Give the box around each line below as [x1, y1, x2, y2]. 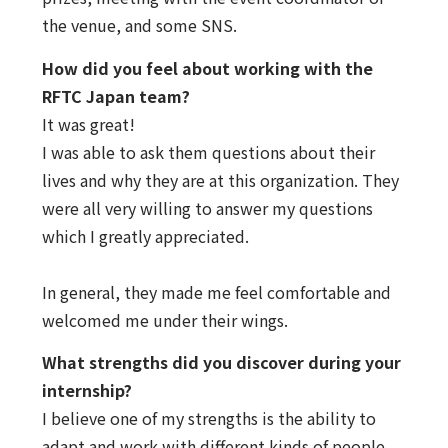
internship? [41, 377, 132, 402]
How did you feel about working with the [41, 55, 373, 80]
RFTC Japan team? [41, 83, 190, 108]
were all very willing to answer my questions [41, 195, 373, 220]
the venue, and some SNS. [41, 13, 237, 38]
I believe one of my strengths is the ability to [41, 405, 376, 430]
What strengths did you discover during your [41, 349, 401, 374]
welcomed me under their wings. [41, 307, 288, 332]
